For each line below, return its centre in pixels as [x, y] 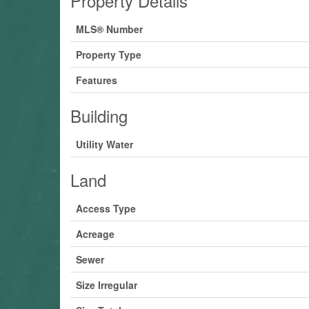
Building [99, 115]
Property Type [109, 54]
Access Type [106, 208]
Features [97, 80]
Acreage [95, 233]
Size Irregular [107, 285]
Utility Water [104, 144]
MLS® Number [109, 29]
